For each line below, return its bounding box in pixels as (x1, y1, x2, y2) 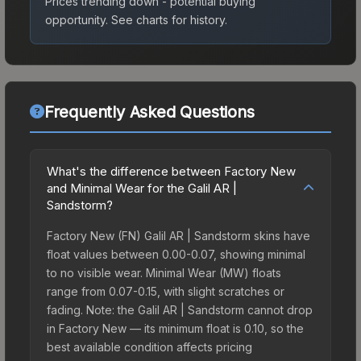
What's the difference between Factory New (47, 163, 296, 179)
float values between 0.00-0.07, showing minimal (47, 247, 305, 261)
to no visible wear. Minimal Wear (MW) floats (47, 265, 281, 280)
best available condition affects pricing (47, 339, 252, 354)
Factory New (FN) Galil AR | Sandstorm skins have (47, 228, 310, 243)
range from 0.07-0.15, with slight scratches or (47, 284, 284, 298)
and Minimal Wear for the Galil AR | (47, 180, 237, 196)
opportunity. (45, 12, 108, 27)
